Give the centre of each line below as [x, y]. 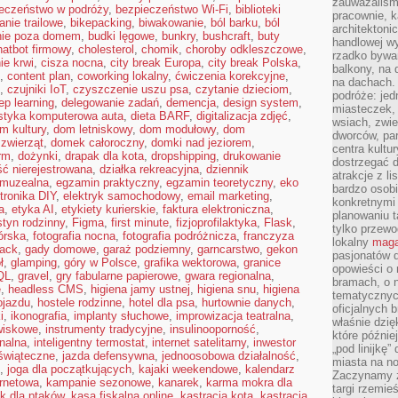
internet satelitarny [199, 342]
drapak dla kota [104, 156]
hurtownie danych [247, 302]
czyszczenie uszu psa [131, 89]
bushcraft [227, 36]
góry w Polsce [100, 263]
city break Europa [155, 63]
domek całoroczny [97, 143]
